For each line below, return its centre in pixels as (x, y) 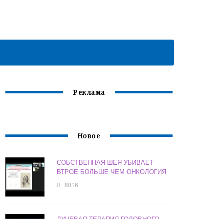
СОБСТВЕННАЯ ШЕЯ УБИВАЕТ (105, 162)
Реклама (89, 93)
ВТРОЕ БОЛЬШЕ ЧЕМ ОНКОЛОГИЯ (112, 172)
